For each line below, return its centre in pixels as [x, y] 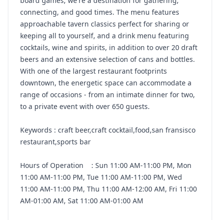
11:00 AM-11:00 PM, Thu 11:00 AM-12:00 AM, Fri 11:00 [109, 189]
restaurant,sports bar [55, 142]
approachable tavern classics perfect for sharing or [105, 24]
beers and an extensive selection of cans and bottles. [108, 59]
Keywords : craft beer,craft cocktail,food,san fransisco [108, 130]
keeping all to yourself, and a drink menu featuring [105, 36]
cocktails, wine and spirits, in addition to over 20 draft [109, 47]
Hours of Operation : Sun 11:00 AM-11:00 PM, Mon [106, 165]
